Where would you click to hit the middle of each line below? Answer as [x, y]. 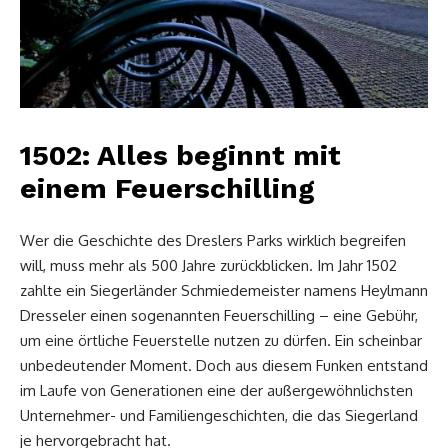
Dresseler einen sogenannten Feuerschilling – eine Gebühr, [219, 315]
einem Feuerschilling [167, 188]
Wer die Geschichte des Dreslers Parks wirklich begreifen [213, 240]
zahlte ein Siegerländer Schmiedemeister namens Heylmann [224, 290]
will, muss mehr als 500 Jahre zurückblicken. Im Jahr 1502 [208, 265]
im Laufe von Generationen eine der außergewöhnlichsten [216, 390]
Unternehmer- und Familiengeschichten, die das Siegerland [219, 415]
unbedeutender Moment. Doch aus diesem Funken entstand [224, 365]
